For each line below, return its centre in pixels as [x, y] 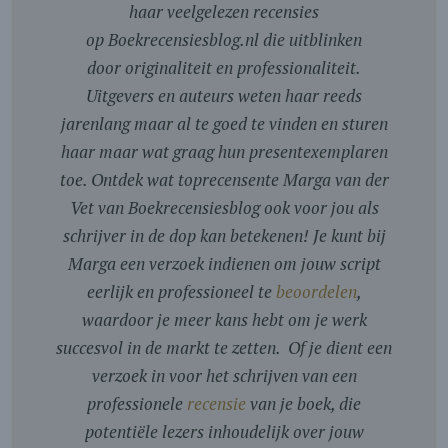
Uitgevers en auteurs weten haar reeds [224, 95]
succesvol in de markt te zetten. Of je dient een [224, 347]
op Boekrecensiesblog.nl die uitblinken [224, 39]
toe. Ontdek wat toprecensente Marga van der [224, 179]
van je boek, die [303, 403]
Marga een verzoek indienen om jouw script [224, 263]
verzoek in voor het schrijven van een [224, 375]
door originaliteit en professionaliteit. [224, 67]
